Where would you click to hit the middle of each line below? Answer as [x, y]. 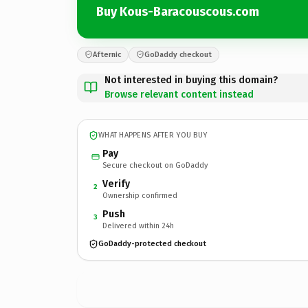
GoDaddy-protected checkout [152, 244]
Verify [116, 184]
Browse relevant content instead [179, 94]
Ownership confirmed [140, 195]
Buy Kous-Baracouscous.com [178, 12]
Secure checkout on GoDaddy [155, 165]
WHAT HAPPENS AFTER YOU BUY [153, 135]
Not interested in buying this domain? [191, 80]
